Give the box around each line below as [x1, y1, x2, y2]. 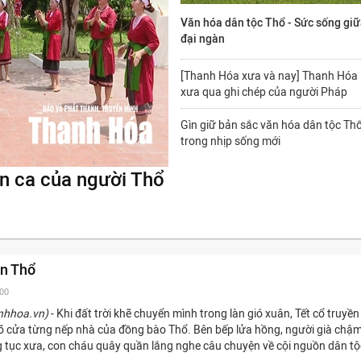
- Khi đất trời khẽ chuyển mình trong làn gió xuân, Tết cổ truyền [48, 307, 359, 321]
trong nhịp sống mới [180, 135, 280, 148]
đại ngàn [180, 32, 225, 46]
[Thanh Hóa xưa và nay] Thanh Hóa [180, 69, 358, 83]
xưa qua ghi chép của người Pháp [180, 85, 347, 99]
